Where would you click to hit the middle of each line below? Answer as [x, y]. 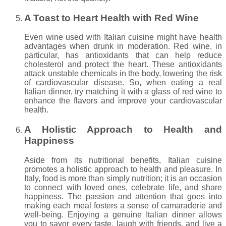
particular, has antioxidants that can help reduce [123, 55]
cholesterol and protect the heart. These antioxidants [123, 65]
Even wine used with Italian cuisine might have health [123, 37]
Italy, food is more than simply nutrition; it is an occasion [123, 178]
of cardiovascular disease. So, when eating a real [123, 83]
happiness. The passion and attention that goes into [123, 196]
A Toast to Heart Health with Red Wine [111, 18]
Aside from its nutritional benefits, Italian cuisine [123, 160]
